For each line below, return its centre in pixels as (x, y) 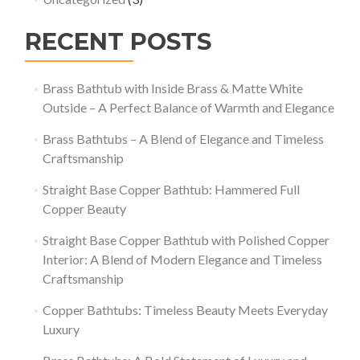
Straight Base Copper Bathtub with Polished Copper (186, 240)
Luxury (61, 329)
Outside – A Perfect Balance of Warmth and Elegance (188, 107)
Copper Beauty (84, 209)
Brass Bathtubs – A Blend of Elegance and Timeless (183, 139)
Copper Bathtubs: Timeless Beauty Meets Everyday (185, 310)
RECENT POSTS (118, 41)
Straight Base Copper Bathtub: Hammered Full (171, 189)
